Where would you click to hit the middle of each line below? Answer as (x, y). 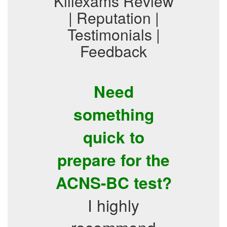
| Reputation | (113, 17)
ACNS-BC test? (113, 183)
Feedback (113, 51)
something (113, 114)
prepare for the (113, 160)
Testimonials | (113, 34)
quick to (113, 137)
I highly (113, 205)
